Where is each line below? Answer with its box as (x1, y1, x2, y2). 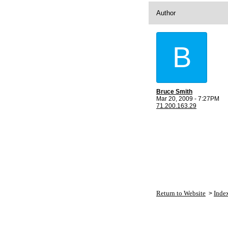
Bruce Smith (156, 88, 192, 95)
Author (156, 9, 176, 17)
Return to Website (156, 189, 206, 197)
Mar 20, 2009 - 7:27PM (156, 95, 219, 102)
